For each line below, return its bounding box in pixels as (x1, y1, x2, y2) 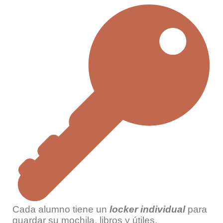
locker (107, 204, 138, 215)
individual (140, 204, 185, 215)
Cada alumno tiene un (12, 204, 107, 215)
